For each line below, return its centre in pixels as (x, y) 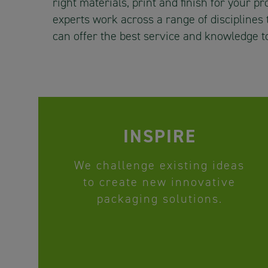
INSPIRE (159, 137)
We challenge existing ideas (160, 165)
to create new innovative (160, 182)
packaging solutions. (159, 199)
